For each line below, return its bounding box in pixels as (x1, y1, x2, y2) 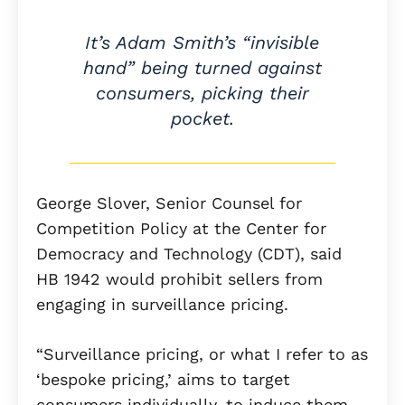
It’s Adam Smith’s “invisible (85, 32, 320, 54)
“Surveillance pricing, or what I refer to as (36, 344, 368, 364)
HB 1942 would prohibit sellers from (36, 269, 323, 289)
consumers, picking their (95, 82, 309, 105)
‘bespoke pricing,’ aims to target (36, 370, 290, 390)
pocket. (170, 108, 234, 130)
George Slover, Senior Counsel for (36, 193, 302, 213)
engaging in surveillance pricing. (36, 295, 288, 315)
